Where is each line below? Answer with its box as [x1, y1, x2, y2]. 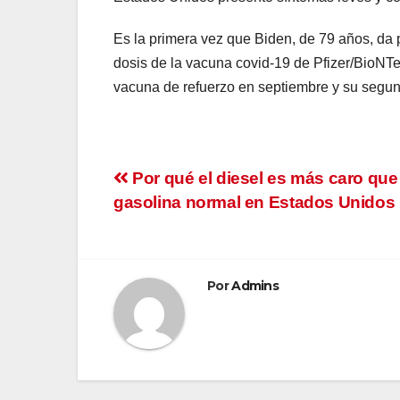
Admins [231, 277, 279, 294]
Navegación [112, 166, 274, 202]
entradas [112, 239, 231, 275]
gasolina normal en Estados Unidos [113, 192, 396, 212]
